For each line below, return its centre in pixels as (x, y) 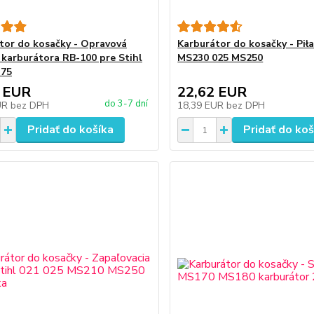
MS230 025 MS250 (220, 58)
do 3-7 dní (127, 104)
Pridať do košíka (70, 130)
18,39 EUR (202, 105)
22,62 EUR (212, 92)
